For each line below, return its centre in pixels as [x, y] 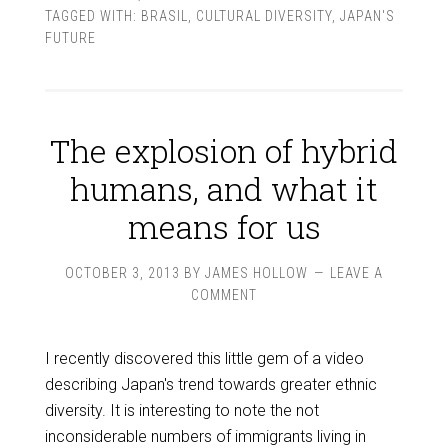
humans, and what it [224, 188]
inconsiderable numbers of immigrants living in [205, 436]
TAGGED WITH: [92, 16]
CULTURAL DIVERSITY [263, 16]
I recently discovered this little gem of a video [204, 358]
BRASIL [164, 16]
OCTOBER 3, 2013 [122, 273]
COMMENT [224, 295]
